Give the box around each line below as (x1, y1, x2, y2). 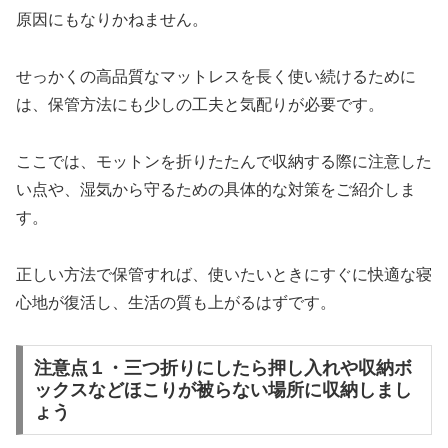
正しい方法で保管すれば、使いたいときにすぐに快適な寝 (16, 265, 432, 283)
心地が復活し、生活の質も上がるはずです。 (16, 293, 336, 311)
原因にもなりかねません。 (16, 11, 208, 29)
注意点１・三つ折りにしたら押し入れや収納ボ (33, 358, 412, 379)
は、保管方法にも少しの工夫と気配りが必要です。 (16, 96, 384, 114)
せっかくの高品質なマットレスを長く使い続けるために (16, 68, 416, 86)
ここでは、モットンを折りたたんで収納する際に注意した (16, 152, 432, 170)
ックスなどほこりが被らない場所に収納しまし (33, 380, 412, 401)
